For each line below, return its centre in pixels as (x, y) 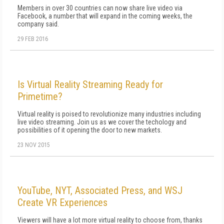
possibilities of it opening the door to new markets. (90, 130)
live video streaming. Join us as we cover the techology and (102, 122)
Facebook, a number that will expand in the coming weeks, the (105, 16)
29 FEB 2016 (33, 39)
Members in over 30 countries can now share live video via (100, 8)
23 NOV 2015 (34, 145)
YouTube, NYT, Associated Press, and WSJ (100, 190)
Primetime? (40, 96)
